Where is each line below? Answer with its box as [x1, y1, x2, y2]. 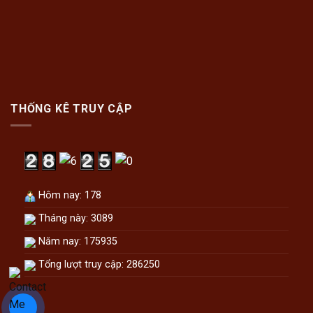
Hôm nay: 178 [36, 189, 101, 202]
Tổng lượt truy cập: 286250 [36, 259, 160, 271]
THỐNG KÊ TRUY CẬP [10, 101, 133, 115]
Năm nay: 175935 [36, 235, 117, 248]
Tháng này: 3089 [36, 212, 113, 225]
